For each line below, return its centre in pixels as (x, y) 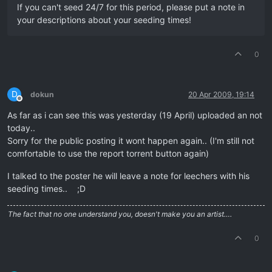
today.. (22, 127)
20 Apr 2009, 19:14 (221, 94)
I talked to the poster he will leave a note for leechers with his (128, 175)
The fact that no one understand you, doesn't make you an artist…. (120, 214)
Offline (30, 103)
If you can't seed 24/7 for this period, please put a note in (131, 7)
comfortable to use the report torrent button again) (108, 153)
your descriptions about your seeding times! (104, 19)
